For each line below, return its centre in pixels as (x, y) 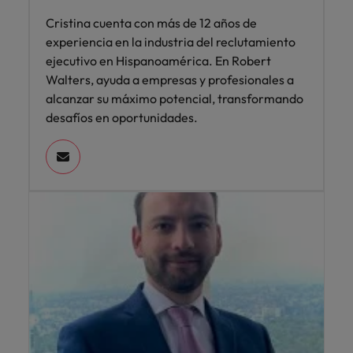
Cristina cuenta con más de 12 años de (151, 23)
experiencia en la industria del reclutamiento (171, 42)
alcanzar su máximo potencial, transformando (175, 99)
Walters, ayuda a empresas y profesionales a (170, 80)
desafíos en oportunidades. (122, 118)
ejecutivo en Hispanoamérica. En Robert (158, 61)
